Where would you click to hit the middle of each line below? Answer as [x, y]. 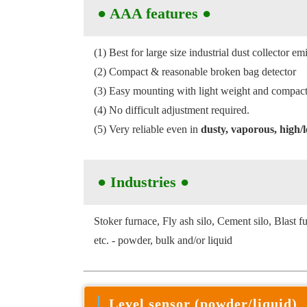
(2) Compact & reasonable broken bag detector [195, 72]
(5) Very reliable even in [147, 129]
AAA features [156, 13]
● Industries [139, 182]
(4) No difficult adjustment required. [172, 110]
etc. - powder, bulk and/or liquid [164, 240]
